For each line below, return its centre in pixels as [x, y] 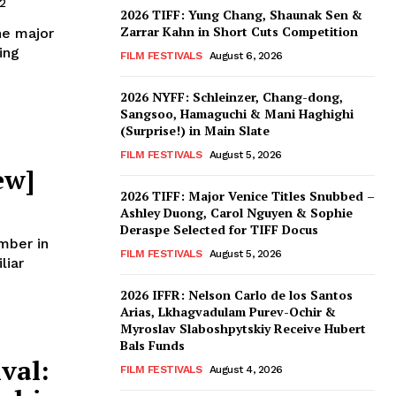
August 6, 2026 [246, 56]
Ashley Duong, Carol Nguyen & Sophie [236, 213]
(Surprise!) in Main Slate [195, 131]
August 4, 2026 [246, 370]
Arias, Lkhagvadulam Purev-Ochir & [228, 312]
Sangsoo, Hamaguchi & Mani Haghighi [237, 114]
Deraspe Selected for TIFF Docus [219, 230]
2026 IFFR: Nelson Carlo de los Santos [236, 295]
